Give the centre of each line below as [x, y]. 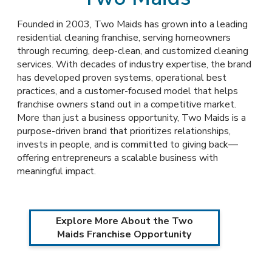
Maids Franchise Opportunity [124, 234]
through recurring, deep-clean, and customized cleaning [133, 51]
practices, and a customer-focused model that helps [127, 91]
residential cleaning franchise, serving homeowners [124, 38]
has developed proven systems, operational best [122, 78]
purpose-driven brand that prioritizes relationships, [124, 131]
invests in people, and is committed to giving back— [127, 144]
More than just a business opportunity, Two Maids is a [131, 118]
